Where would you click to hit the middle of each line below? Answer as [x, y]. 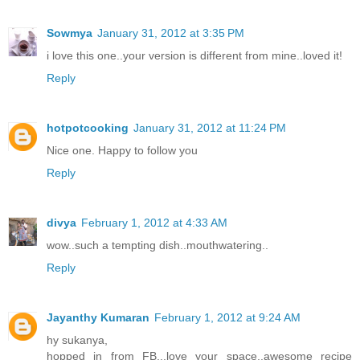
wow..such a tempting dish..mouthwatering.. [157, 245]
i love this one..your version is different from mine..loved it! [194, 56]
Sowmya [70, 33]
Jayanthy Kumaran [98, 318]
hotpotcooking [88, 128]
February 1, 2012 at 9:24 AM [227, 318]
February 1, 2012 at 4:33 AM [154, 223]
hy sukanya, [77, 340]
